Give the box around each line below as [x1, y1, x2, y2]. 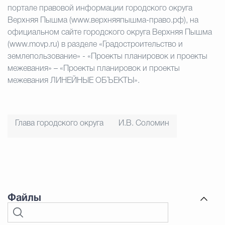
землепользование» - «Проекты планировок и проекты [8, 53, 207, 60]
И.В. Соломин [119, 120, 169, 127]
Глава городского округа [15, 120, 103, 127]
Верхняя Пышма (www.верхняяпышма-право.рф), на [8, 17, 198, 24]
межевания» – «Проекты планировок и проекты [8, 65, 180, 72]
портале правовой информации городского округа [8, 5, 192, 12]
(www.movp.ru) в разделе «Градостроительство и [8, 41, 183, 48]
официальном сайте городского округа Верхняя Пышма [8, 29, 212, 36]
